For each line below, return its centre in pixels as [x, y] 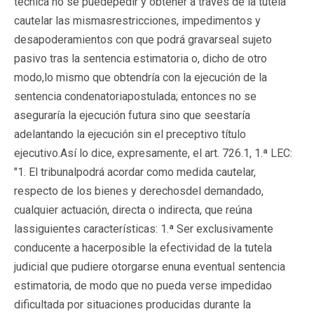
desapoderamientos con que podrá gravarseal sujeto [143, 39]
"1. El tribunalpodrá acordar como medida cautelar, [135, 172]
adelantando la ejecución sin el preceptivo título [130, 134]
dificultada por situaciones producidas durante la [132, 304]
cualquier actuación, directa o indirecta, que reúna [133, 210]
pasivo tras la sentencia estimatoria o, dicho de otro [141, 58]
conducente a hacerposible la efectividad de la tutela [143, 247]
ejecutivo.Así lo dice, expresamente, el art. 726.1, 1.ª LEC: [153, 153]
